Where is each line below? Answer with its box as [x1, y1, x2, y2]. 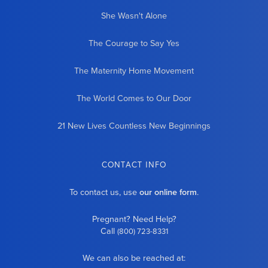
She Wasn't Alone [101, 11, 167, 22]
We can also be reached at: [83, 253, 185, 264]
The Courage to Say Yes [89, 38, 179, 49]
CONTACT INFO [102, 159, 166, 170]
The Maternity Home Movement [74, 66, 194, 77]
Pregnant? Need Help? [92, 214, 176, 225]
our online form [139, 187, 197, 198]
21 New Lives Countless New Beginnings [57, 121, 211, 132]
